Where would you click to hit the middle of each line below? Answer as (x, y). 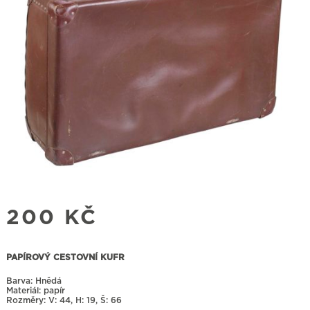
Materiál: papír (35, 291)
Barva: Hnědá (34, 281)
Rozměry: (27, 301)
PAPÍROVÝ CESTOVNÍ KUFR (65, 258)
